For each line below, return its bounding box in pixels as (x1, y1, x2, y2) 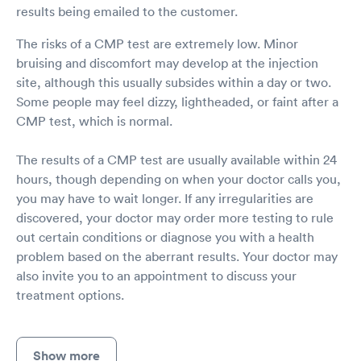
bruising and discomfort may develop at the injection (16, 55, 318, 72)
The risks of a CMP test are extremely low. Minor (16, 35, 298, 52)
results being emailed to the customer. (16, 3, 238, 20)
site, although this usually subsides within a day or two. (16, 74, 331, 91)
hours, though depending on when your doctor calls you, (16, 171, 341, 188)
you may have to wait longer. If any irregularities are (16, 190, 313, 207)
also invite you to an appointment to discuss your (16, 268, 297, 284)
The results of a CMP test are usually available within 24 (16, 151, 337, 168)
